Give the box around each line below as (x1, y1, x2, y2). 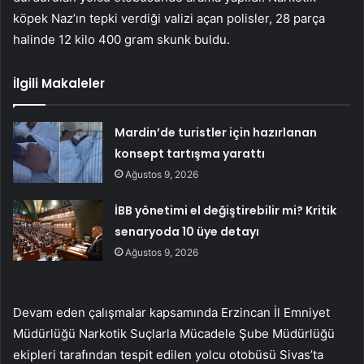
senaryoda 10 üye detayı (115, 223, 260, 240)
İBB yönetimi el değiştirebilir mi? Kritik (115, 202, 337, 219)
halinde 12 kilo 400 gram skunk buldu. (13, 32, 230, 48)
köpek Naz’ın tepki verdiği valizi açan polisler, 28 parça (13, 11, 325, 27)
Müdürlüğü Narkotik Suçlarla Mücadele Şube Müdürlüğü (13, 326, 335, 342)
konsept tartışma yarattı (115, 145, 266, 162)
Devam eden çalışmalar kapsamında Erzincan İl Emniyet (13, 305, 330, 321)
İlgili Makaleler (13, 75, 105, 93)
